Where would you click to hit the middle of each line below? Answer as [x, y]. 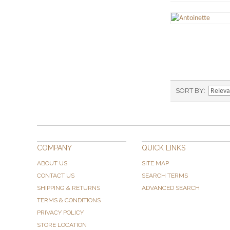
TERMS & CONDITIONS [69, 200]
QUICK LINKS [164, 148]
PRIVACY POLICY [60, 213]
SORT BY [190, 91]
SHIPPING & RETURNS [69, 188]
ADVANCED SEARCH [171, 188]
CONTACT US [56, 176]
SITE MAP [155, 164]
